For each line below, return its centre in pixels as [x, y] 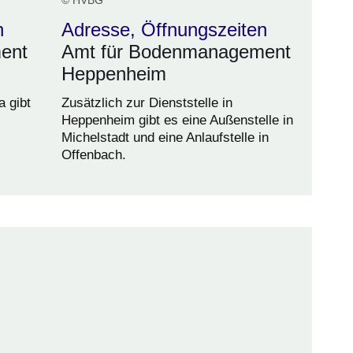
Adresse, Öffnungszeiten [164, 30]
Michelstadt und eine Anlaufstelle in [165, 138]
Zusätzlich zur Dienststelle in [147, 103]
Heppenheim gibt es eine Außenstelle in [177, 121]
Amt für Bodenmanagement [176, 52]
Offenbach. [94, 155]
